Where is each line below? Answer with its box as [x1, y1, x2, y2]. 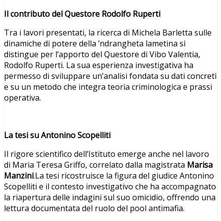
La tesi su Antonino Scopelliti [4, 129, 110, 141]
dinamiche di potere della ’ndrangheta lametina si [4, 37, 185, 49]
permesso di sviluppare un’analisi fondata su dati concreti [4, 70, 217, 81]
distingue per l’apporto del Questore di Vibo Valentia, [4, 48, 200, 60]
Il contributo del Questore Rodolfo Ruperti [4, 8, 160, 19]
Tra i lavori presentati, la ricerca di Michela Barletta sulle [4, 27, 212, 38]
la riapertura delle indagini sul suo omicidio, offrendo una [4, 191, 216, 203]
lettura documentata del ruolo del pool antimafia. [4, 202, 184, 214]
